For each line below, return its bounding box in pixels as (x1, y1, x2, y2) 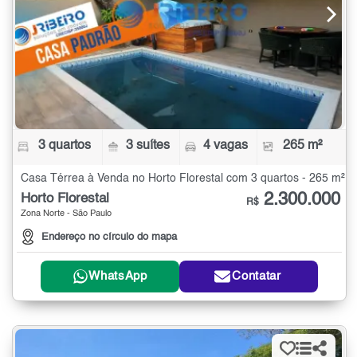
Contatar (232, 270, 281, 283)
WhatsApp (88, 270, 147, 283)
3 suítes (126, 139, 171, 152)
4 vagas (202, 139, 248, 152)
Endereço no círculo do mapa (41, 231, 177, 242)
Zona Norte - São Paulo (21, 209, 112, 218)
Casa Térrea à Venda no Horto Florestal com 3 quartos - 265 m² (21, 172, 345, 184)
